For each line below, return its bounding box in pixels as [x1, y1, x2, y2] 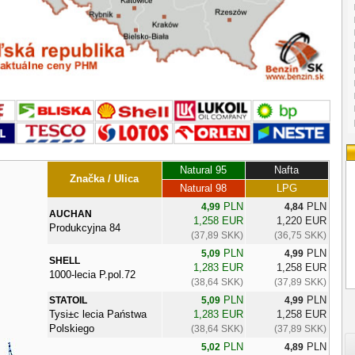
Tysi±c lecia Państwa [48, 307, 147, 320]
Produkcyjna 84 [48, 221, 120, 234]
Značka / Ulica [70, 172, 139, 185]
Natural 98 [180, 181, 227, 194]
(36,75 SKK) [273, 229, 326, 241]
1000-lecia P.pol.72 [48, 268, 136, 281]
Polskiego [48, 322, 94, 334]
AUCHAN [48, 208, 92, 219]
